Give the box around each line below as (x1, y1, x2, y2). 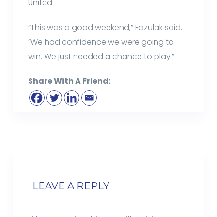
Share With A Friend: (28, 75, 111, 87)
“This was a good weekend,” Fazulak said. (28, 21, 183, 33)
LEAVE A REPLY (32, 180, 109, 192)
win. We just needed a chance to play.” (28, 50, 175, 62)
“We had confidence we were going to (28, 36, 174, 47)
